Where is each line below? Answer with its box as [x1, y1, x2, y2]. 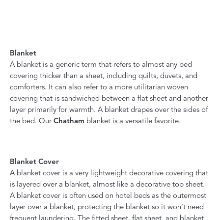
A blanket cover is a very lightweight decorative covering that [10, 168, 208, 177]
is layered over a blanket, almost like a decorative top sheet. [10, 179, 205, 189]
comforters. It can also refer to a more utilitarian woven [10, 82, 188, 91]
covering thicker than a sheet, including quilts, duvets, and [10, 71, 197, 80]
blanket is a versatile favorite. [86, 116, 181, 125]
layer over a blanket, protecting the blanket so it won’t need [10, 202, 204, 211]
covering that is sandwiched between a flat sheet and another [10, 93, 208, 103]
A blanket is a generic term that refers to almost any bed [10, 59, 192, 69]
